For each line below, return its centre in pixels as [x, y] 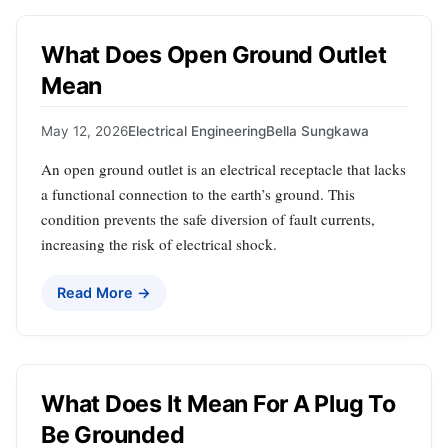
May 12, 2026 [84, 130]
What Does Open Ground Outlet [214, 54]
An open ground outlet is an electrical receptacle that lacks [223, 168]
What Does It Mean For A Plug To [218, 403]
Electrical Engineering [197, 130]
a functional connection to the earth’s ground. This [198, 193]
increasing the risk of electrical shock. [159, 243]
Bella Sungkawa [317, 130]
